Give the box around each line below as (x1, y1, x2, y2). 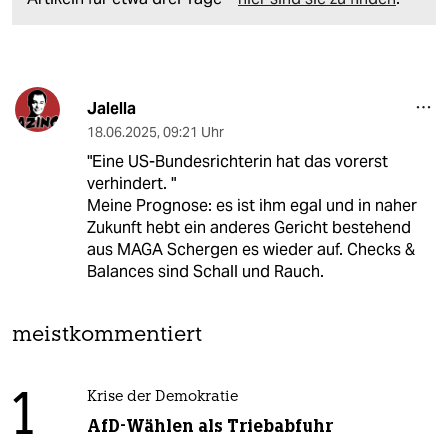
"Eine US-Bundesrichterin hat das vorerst (86, 150, 388, 172)
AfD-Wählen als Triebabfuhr (86, 414, 333, 437)
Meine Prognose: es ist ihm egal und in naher (86, 194, 417, 216)
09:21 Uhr (162, 122, 224, 141)
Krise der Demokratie (86, 389, 238, 405)
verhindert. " (86, 172, 176, 194)
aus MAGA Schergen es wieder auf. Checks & (86, 238, 415, 260)
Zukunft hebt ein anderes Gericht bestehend (86, 216, 411, 238)
